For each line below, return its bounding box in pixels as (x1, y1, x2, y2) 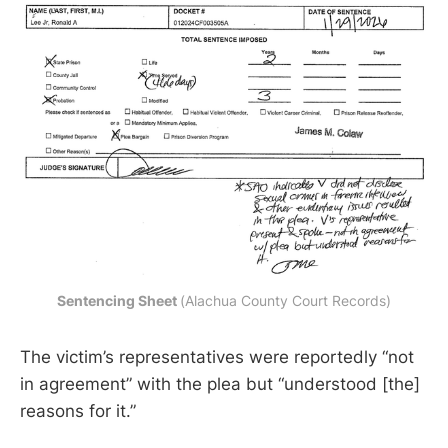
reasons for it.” (20, 400, 151, 421)
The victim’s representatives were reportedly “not (20, 346, 414, 367)
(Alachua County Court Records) (180, 291, 391, 309)
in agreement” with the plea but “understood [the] (20, 373, 420, 394)
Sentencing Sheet (57, 291, 180, 309)
